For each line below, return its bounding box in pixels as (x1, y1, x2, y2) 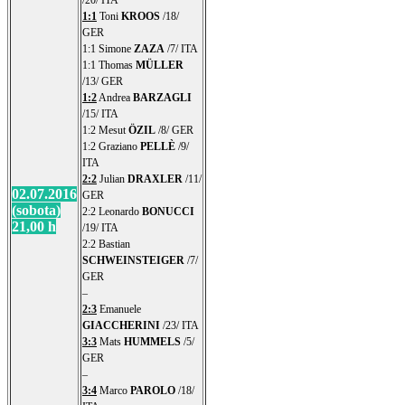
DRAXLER (127, 172, 183, 185)
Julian (97, 172, 127, 185)
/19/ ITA (82, 221, 118, 234)
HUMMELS (124, 334, 181, 348)
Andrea (97, 90, 133, 104)
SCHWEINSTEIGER (82, 253, 184, 267)
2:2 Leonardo (82, 204, 142, 218)
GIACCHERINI (82, 318, 160, 332)
